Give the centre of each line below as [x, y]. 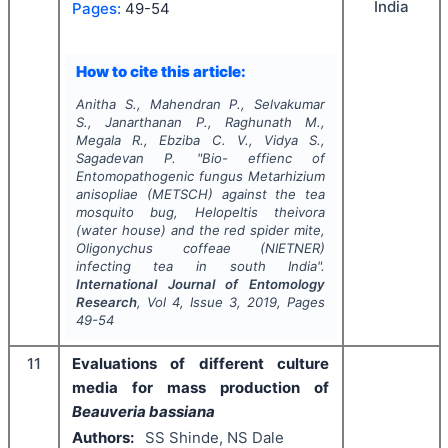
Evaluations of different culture [200, 363]
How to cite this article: [160, 72]
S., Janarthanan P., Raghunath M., [200, 121]
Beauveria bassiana [143, 411]
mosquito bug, [135, 211]
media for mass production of [200, 387]
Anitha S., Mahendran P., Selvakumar [200, 103]
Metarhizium [287, 175]
